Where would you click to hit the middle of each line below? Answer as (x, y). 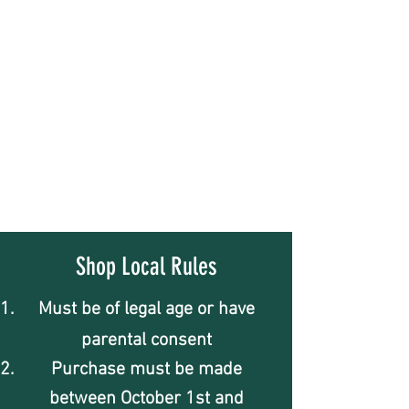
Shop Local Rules (146, 267)
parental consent (146, 341)
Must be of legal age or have (146, 309)
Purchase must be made (146, 370)
